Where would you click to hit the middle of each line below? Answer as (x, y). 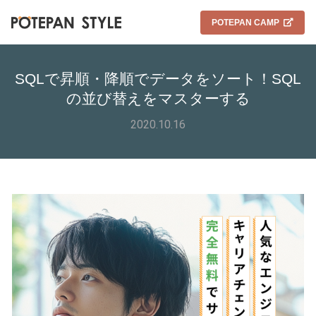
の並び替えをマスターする (158, 98)
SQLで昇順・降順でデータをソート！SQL (158, 79)
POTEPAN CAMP (245, 22)
